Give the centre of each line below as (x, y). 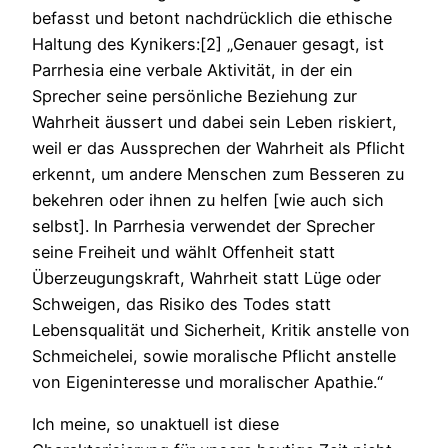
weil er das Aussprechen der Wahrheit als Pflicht (218, 147)
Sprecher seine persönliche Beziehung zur (194, 95)
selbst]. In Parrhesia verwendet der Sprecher (203, 225)
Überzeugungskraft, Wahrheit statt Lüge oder (206, 277)
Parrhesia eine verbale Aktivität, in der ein (192, 69)
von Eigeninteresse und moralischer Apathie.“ (207, 381)
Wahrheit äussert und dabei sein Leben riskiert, (214, 121)
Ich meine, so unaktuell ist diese (155, 424)
